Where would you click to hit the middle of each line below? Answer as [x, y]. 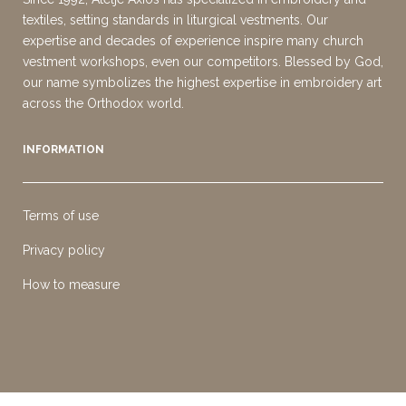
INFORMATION [63, 150]
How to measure [71, 285]
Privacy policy [64, 250]
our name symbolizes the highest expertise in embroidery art [202, 82]
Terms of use [61, 216]
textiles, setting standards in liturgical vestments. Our [175, 20]
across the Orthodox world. [107, 103]
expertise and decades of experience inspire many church [193, 41]
